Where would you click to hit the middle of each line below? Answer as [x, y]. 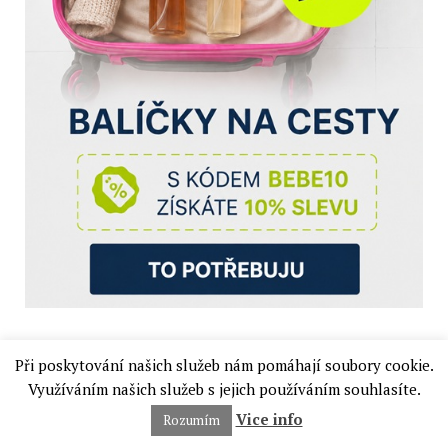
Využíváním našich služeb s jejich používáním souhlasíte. [224, 389]
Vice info [269, 419]
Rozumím [191, 420]
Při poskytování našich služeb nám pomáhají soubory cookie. [224, 364]
